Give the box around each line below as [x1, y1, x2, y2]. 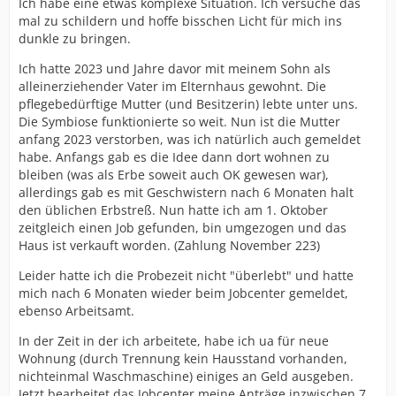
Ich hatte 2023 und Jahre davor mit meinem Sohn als [19, 60, 331, 77]
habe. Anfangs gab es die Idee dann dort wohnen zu [19, 148, 330, 165]
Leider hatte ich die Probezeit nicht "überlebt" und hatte [19, 267, 354, 284]
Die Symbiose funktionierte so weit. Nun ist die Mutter [19, 113, 340, 130]
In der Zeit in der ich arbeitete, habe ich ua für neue [19, 332, 329, 349]
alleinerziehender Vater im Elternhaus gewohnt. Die [19, 78, 326, 95]
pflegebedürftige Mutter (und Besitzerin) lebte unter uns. [19, 95, 358, 112]
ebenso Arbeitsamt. [19, 302, 134, 319]
